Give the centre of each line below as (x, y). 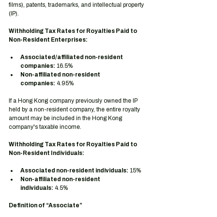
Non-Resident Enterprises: (48, 40)
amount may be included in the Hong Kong (66, 118)
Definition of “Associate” (46, 205)
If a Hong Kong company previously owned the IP (74, 101)
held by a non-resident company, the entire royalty (75, 109)
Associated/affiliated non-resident (72, 57)
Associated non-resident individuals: (74, 170)
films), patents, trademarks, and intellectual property (77, 5)
